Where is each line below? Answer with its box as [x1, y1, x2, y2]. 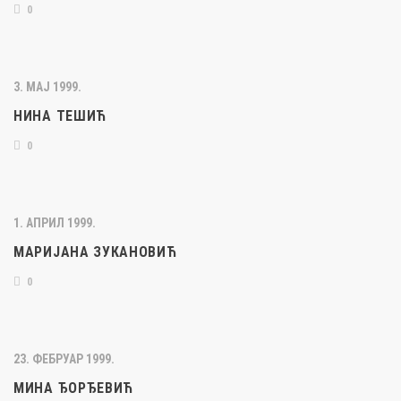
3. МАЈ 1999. [13, 80, 81, 94]
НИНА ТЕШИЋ [13, 107, 107, 124]
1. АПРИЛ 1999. [13, 216, 96, 230]
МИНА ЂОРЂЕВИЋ [13, 380, 134, 397]
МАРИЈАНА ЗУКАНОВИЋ [13, 243, 177, 260]
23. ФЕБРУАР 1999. [13, 352, 115, 366]
